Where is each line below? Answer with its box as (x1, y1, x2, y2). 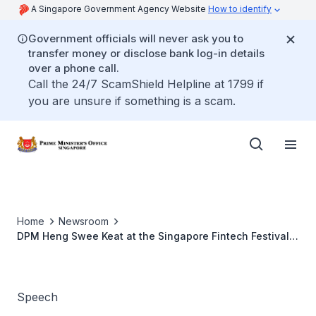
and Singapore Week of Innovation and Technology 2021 (17, 245, 298, 257)
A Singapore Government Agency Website (31, 4, 208, 14)
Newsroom (59, 215, 109, 227)
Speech (17, 290, 58, 304)
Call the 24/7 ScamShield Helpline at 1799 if (28, 77, 264, 91)
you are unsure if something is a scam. (28, 94, 236, 108)
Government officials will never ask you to (28, 32, 243, 45)
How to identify (208, 4, 272, 14)
